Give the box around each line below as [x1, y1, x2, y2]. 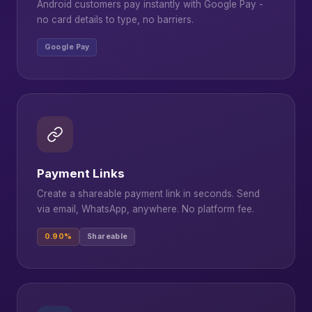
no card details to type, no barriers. [37, 13, 194, 25]
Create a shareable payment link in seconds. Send [37, 187, 260, 199]
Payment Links [37, 166, 125, 180]
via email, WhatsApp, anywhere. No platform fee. [37, 203, 254, 214]
